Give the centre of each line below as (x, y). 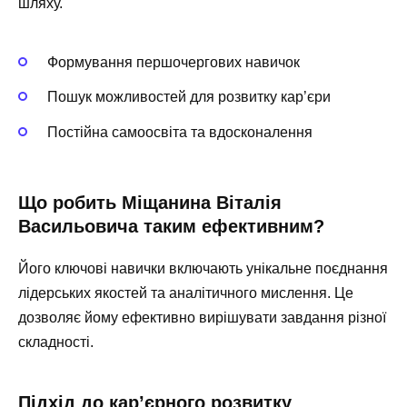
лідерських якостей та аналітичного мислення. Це (186, 293)
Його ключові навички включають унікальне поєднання (203, 268)
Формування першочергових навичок (174, 63)
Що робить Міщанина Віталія (150, 202)
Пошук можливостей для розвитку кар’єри (189, 97)
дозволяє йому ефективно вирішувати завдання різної (202, 317)
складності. (56, 342)
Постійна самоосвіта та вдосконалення (180, 132)
